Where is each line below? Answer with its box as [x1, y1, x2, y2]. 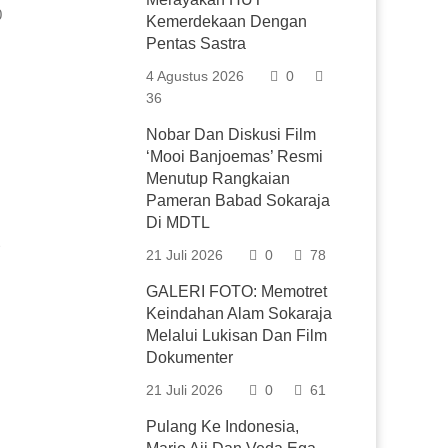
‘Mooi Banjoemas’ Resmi [146, 148, 324, 165]
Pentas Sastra [146, 35, 247, 52]
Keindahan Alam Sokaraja [146, 305, 333, 322]
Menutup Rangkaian [146, 170, 291, 187]
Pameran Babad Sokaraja [146, 192, 331, 209]
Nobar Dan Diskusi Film [146, 126, 317, 143]
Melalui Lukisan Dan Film [146, 327, 328, 344]
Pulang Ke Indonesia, [146, 418, 300, 435]
